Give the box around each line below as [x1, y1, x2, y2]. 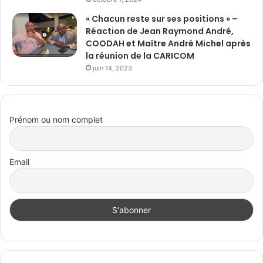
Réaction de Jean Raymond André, [86, 25, 234, 37]
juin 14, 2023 [93, 63, 132, 72]
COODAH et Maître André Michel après [86, 37, 251, 49]
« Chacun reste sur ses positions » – [86, 12, 238, 25]
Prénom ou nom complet [9, 114, 103, 124]
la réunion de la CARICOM [86, 49, 194, 62]
